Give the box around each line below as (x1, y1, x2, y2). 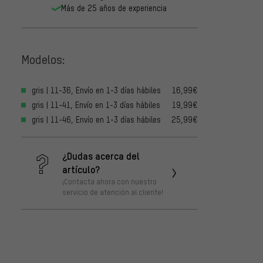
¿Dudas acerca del (62, 149, 140, 163)
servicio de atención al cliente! (62, 187, 163, 197)
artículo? (62, 163, 100, 176)
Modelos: (21, 50, 65, 67)
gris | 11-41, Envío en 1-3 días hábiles (32, 100, 160, 110)
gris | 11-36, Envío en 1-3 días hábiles (32, 85, 161, 96)
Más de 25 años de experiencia (61, 3, 167, 14)
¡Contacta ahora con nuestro (62, 177, 157, 187)
